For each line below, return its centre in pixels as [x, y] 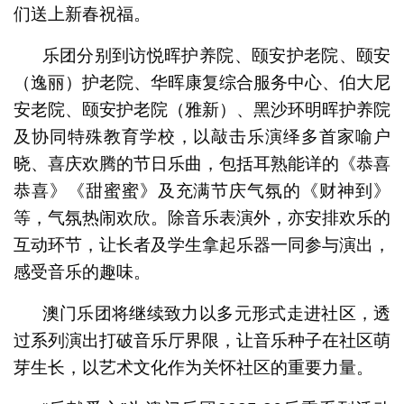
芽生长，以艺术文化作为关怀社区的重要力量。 [193, 367]
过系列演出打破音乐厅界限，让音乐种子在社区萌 [202, 340]
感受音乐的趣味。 [82, 271]
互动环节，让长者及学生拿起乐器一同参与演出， [202, 244]
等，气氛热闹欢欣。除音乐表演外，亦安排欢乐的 [202, 217]
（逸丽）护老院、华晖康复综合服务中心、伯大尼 [202, 82]
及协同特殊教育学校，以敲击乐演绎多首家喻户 [202, 136]
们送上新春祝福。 [82, 14]
